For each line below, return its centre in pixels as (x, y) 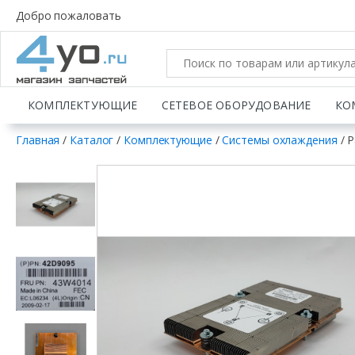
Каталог (92, 140)
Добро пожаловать (69, 15)
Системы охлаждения (280, 140)
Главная (38, 140)
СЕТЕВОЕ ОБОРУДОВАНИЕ (236, 105)
